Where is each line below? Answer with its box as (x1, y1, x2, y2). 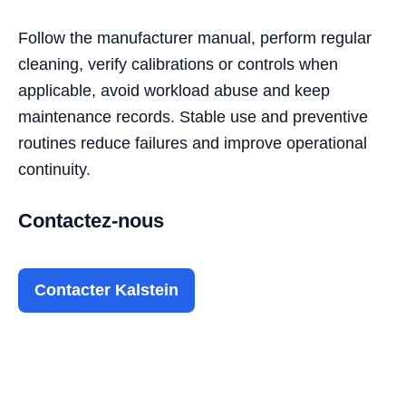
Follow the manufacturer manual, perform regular (18, 28, 372, 47)
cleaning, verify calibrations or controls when (18, 54, 338, 73)
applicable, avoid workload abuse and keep (18, 81, 330, 100)
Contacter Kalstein (34, 280, 179, 299)
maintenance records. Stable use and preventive (18, 107, 368, 126)
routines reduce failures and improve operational (18, 133, 367, 152)
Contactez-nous (18, 208, 164, 232)
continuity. (18, 159, 91, 179)
